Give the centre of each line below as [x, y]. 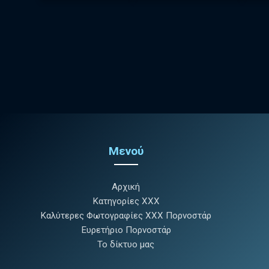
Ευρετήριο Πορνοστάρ [126, 230]
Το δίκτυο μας [126, 244]
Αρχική [126, 186]
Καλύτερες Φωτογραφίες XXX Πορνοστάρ [126, 215]
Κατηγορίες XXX [126, 201]
